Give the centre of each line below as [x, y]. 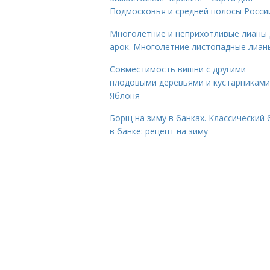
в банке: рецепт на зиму [159, 131]
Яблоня [125, 96]
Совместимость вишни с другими [178, 69]
